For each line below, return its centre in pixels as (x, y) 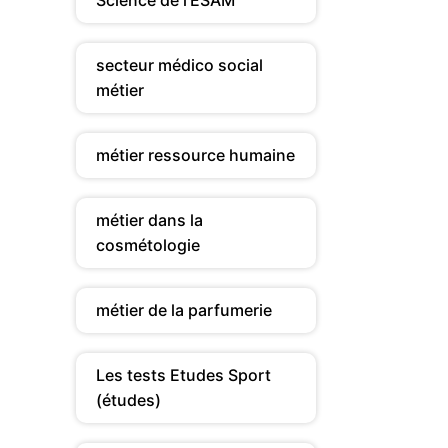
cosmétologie (148, 245)
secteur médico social (179, 65)
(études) (128, 400)
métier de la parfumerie (184, 310)
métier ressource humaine (195, 155)
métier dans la (149, 220)
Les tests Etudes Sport (183, 375)
